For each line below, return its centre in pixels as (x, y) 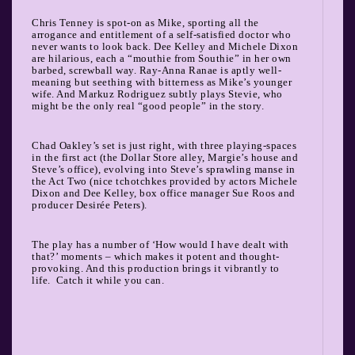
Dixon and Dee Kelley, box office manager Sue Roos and (164, 193)
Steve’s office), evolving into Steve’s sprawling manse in (164, 169)
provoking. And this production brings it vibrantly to (156, 268)
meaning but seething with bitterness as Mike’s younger (162, 82)
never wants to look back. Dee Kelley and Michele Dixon (165, 46)
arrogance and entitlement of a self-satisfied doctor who (161, 34)
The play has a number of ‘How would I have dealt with (160, 244)
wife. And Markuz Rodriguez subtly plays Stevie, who (157, 94)
